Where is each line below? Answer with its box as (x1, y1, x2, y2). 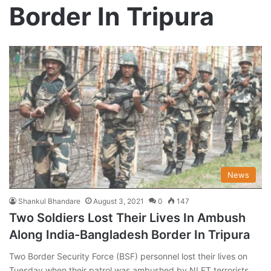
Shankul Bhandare (18, 196, 80, 206)
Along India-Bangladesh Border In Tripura (9, 227, 250, 242)
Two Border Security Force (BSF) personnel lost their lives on (9, 250, 247, 261)
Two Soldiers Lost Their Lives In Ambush (9, 210, 246, 225)
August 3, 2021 (93, 196, 144, 206)
